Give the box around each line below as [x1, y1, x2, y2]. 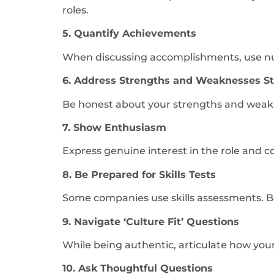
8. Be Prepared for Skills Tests [62, 168, 216, 180]
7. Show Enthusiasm [62, 122, 166, 134]
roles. [62, 4, 89, 17]
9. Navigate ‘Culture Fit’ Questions [62, 215, 239, 228]
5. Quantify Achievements [62, 28, 196, 40]
